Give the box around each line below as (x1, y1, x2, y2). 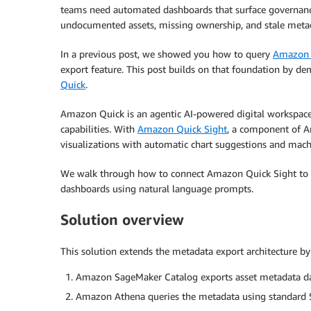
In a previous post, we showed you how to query (60, 48, 273, 60)
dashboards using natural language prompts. (60, 183, 253, 194)
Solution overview (60, 211, 184, 229)
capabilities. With (60, 123, 137, 135)
